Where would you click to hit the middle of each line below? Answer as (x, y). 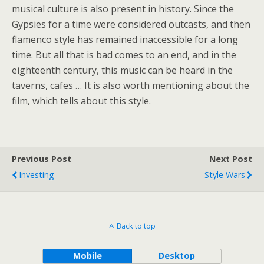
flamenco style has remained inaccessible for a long (125, 39)
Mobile (87, 255)
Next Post (231, 159)
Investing (37, 175)
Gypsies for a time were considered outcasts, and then (131, 24)
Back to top (136, 226)
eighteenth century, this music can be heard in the (122, 70)
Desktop (176, 255)
